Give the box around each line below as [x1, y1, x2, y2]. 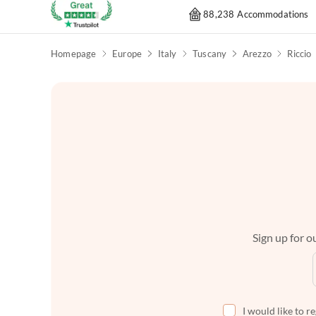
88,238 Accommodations [203, 8, 309, 20]
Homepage [51, 48, 97, 60]
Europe [112, 48, 142, 60]
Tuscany [192, 48, 227, 60]
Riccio [287, 48, 312, 60]
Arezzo [242, 48, 272, 60]
